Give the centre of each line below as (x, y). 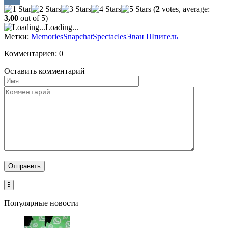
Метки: (18, 36)
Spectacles (109, 36)
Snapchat (78, 36)
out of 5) (33, 18)
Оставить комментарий (45, 71)
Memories (47, 36)
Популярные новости (41, 203)
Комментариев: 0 (34, 53)
